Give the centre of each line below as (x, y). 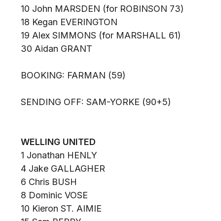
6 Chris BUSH (49, 182)
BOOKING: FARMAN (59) (73, 75)
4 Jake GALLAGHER (63, 168)
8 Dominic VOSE (54, 195)
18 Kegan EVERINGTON (69, 22)
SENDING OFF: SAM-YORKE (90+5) (96, 102)
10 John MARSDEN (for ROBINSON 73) (102, 9)
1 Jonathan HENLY (59, 155)
